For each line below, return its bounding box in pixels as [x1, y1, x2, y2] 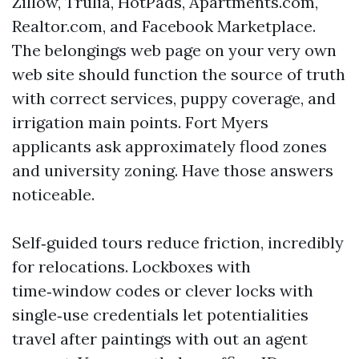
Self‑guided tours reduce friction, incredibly [12, 232, 344, 252]
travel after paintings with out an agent [12, 329, 308, 349]
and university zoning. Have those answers [12, 160, 333, 180]
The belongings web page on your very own [12, 40, 337, 60]
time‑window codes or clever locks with [12, 280, 313, 301]
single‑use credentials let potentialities [12, 305, 309, 325]
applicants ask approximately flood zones [12, 136, 327, 156]
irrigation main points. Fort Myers [12, 112, 268, 132]
